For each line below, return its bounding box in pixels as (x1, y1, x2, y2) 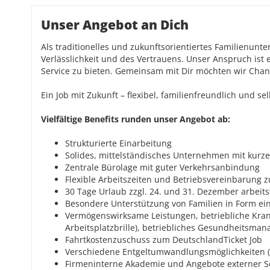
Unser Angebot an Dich (41, 16, 189, 33)
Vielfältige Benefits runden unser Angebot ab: (41, 113, 230, 125)
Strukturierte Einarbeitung (65, 137, 172, 149)
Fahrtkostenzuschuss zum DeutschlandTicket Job (65, 234, 262, 245)
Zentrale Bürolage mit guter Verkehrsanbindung (65, 162, 260, 173)
